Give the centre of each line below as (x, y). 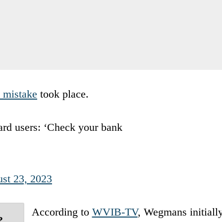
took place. (63, 94)
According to (62, 212)
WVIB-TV (115, 212)
